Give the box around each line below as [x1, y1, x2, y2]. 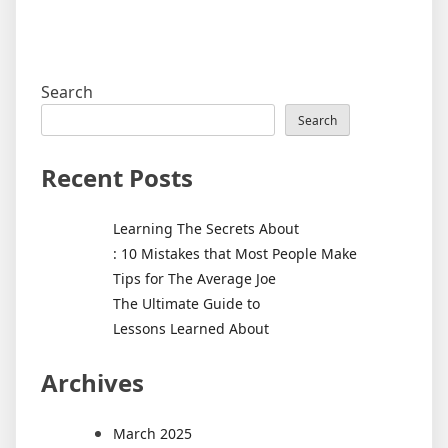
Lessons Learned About [113, 318, 269, 338]
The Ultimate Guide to [113, 293, 260, 313]
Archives [41, 365, 144, 399]
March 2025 [113, 423, 192, 443]
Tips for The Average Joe [113, 268, 276, 288]
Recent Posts [41, 161, 193, 194]
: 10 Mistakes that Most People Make [113, 243, 357, 263]
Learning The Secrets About [113, 218, 299, 238]
